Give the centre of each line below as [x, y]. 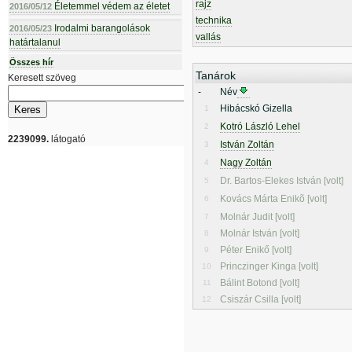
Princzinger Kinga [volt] [269, 266]
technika [214, 20]
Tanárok [216, 75]
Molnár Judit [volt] [257, 217]
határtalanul [35, 42]
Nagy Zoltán [246, 163]
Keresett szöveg [42, 78]
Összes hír [31, 62]
